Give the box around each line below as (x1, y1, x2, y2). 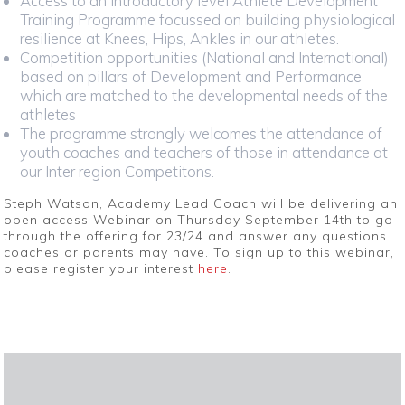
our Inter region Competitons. (19, 161, 214, 181)
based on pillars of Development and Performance (19, 66, 362, 86)
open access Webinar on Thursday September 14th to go (4, 212, 394, 229)
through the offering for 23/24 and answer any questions (4, 228, 388, 245)
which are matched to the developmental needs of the (19, 85, 388, 105)
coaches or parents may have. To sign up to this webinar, (4, 244, 395, 261)
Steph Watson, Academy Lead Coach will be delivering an (4, 195, 399, 212)
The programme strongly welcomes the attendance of (19, 123, 382, 143)
